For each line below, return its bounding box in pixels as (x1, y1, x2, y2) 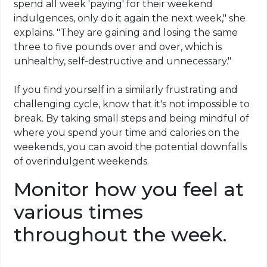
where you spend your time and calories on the (14, 127, 240, 139)
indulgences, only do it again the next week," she (14, 13, 246, 24)
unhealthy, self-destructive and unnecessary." (14, 55, 232, 67)
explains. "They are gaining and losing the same (14, 27, 238, 39)
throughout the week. (14, 223, 228, 247)
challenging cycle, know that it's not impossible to (14, 98, 250, 110)
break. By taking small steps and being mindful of (14, 113, 250, 125)
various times (14, 200, 144, 224)
